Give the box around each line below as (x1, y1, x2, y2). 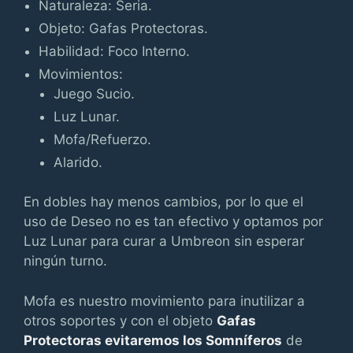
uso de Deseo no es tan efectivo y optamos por (24, 214, 323, 229)
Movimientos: (39, 65, 124, 82)
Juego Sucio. (54, 85, 136, 102)
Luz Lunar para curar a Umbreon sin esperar (24, 233, 304, 249)
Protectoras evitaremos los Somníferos (24, 332, 282, 348)
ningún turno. (24, 253, 107, 269)
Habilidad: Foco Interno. (39, 43, 191, 59)
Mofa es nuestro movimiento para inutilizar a (24, 292, 305, 309)
